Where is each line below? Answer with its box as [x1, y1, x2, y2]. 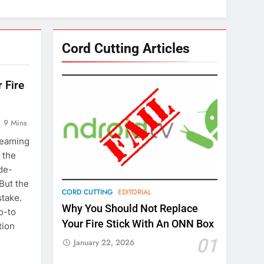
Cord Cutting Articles [62, 40, 190, 57]
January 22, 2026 [74, 237, 135, 249]
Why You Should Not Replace [62, 203, 199, 215]
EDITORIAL [118, 187, 152, 198]
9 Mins [3, 117, 27, 129]
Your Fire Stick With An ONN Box [62, 218, 214, 230]
